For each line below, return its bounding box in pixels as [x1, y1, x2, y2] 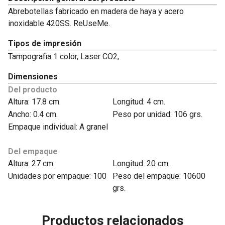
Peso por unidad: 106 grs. [113, 109, 202, 119]
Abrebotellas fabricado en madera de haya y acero [8, 7, 184, 16]
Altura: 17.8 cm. [8, 97, 61, 106]
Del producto [8, 85, 57, 94]
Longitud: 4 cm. [113, 97, 165, 106]
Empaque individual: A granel [8, 122, 108, 132]
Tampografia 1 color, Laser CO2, [8, 52, 119, 61]
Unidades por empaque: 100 [8, 171, 106, 181]
